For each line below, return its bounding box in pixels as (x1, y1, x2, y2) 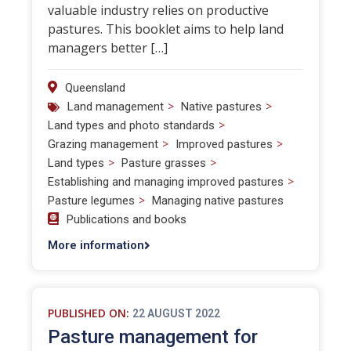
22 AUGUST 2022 (132, 307, 220, 320)
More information (48, 238, 144, 252)
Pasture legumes (48, 194, 135, 208)
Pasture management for (48, 326, 258, 348)
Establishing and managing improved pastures (48, 175, 284, 189)
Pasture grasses (121, 156, 206, 170)
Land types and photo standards (48, 118, 215, 132)
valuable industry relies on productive (48, 2, 269, 19)
